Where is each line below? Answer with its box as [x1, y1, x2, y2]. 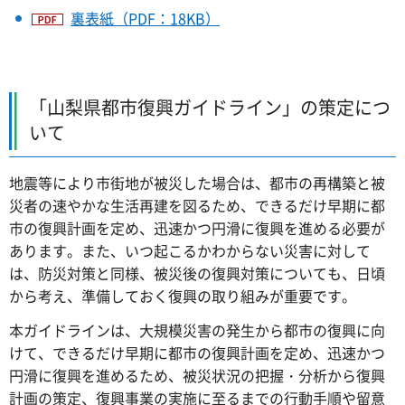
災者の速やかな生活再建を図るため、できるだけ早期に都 [9, 194, 385, 217]
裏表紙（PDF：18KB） [71, 7, 220, 30]
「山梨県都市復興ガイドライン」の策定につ [29, 94, 391, 121]
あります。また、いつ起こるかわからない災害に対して [9, 240, 371, 262]
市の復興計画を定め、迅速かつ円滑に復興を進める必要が [9, 217, 385, 240]
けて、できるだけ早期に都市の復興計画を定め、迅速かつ [9, 342, 385, 364]
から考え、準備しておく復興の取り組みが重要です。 [9, 285, 356, 307]
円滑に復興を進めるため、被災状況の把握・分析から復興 [9, 364, 385, 387]
